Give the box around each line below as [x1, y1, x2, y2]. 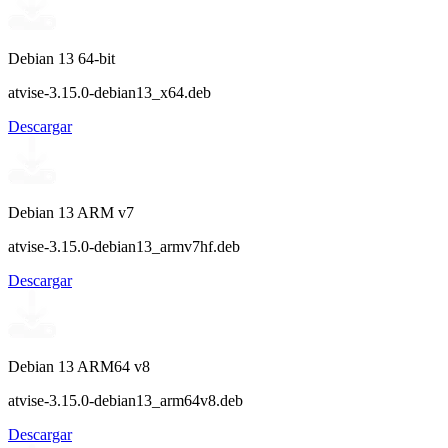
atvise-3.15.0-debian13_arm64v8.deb [8, 391, 243, 409]
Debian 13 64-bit [8, 49, 115, 67]
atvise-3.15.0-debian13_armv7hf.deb [8, 237, 240, 255]
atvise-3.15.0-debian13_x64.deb [8, 83, 211, 101]
